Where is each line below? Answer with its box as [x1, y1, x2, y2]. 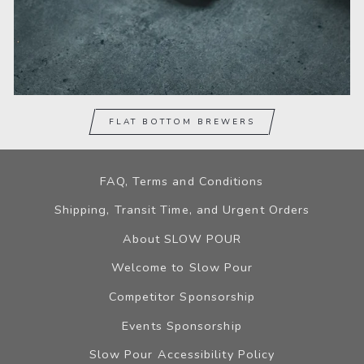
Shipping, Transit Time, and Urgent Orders [54, 201, 310, 219]
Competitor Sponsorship [108, 288, 256, 305]
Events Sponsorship [122, 317, 242, 334]
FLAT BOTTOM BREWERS [109, 116, 255, 128]
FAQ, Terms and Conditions [100, 172, 264, 189]
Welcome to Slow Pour [110, 259, 253, 276]
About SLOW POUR [122, 230, 242, 247]
